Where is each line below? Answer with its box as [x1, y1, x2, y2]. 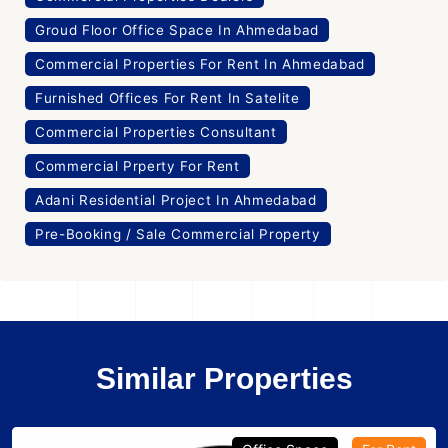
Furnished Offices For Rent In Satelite [35, 90, 300, 107]
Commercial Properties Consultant [35, 124, 277, 141]
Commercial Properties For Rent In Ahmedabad [35, 56, 365, 73]
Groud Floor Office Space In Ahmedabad [35, 22, 320, 39]
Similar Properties [95, 362, 353, 396]
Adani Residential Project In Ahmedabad [35, 192, 317, 209]
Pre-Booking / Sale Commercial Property [35, 226, 321, 243]
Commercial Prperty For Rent [35, 158, 240, 175]
